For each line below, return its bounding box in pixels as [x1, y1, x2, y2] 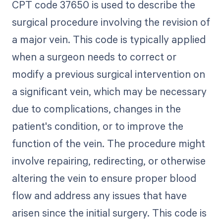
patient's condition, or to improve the [11, 119, 183, 133]
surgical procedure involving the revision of [11, 15, 210, 29]
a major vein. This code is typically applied [11, 32, 206, 47]
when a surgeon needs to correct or [11, 50, 176, 64]
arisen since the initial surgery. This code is [11, 206, 207, 220]
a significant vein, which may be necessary [11, 84, 207, 99]
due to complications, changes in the [11, 102, 181, 116]
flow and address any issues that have [11, 188, 187, 203]
